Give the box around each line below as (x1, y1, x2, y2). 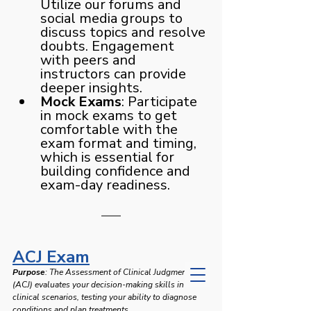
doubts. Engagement (40, 36, 178, 56)
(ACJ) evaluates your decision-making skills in (12, 278, 186, 290)
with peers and (40, 50, 140, 69)
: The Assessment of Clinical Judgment (45, 266, 192, 278)
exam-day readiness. (40, 175, 170, 194)
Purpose (12, 266, 45, 278)
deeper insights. (40, 78, 142, 97)
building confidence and (40, 161, 194, 180)
